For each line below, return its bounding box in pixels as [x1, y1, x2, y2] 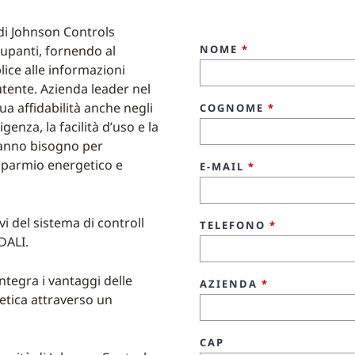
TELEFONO [200, 218, 269, 232]
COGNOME [200, 101, 268, 115]
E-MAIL [200, 159, 248, 174]
